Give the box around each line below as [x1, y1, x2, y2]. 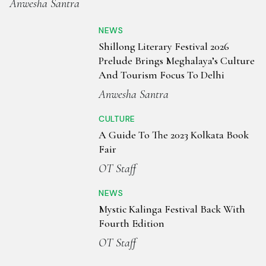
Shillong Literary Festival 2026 [99, 40, 229, 53]
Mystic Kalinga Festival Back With [99, 202, 245, 216]
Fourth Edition [99, 217, 164, 230]
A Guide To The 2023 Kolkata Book [99, 128, 249, 142]
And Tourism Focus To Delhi [99, 68, 224, 82]
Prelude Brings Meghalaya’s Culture [99, 54, 255, 68]
